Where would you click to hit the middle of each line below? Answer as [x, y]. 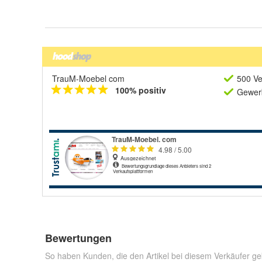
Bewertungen [78, 238]
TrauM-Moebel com [88, 78]
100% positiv [141, 90]
